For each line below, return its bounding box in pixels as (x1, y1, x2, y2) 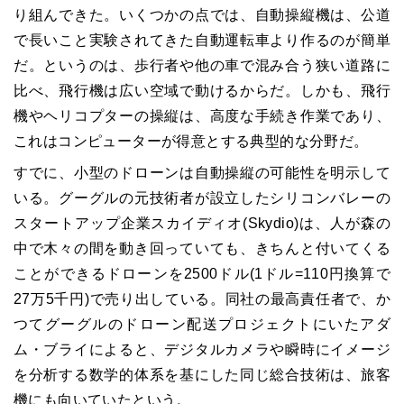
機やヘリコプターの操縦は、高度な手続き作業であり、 (14, 107, 390, 124)
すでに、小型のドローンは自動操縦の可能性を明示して (14, 164, 390, 180)
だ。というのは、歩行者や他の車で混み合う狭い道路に (14, 57, 390, 73)
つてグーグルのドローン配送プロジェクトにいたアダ (14, 316, 390, 332)
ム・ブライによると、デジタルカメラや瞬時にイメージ (14, 341, 390, 357)
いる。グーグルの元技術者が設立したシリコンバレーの (14, 189, 390, 206)
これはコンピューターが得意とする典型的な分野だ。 (14, 133, 369, 149)
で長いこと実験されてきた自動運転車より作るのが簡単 (14, 32, 390, 48)
